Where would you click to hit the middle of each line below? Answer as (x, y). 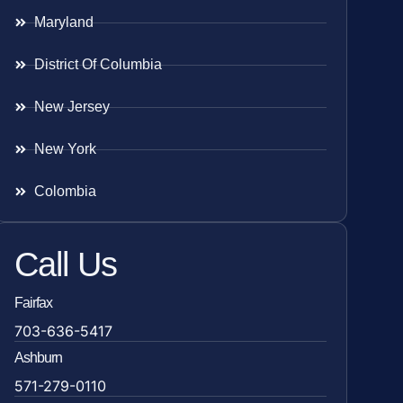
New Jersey (72, 107)
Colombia (66, 192)
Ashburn (38, 358)
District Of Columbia (99, 65)
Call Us (65, 265)
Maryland (64, 22)
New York (66, 149)
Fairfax (33, 303)
